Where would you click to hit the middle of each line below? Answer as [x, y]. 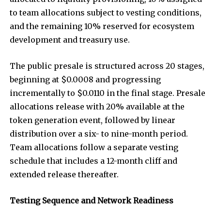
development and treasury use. [70, 40]
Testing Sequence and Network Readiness [92, 201]
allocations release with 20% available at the [97, 107]
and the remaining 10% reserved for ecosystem [102, 26]
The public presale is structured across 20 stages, [107, 66]
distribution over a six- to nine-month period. [99, 134]
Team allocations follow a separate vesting [94, 147]
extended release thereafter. [64, 175]
